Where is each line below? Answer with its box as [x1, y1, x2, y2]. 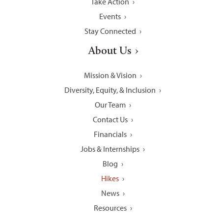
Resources [93, 202, 127, 213]
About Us [88, 43, 132, 57]
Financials [93, 129, 127, 139]
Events [99, 11, 121, 21]
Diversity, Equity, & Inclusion [64, 84, 156, 95]
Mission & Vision [83, 70, 137, 80]
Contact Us [92, 114, 128, 124]
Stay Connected [84, 26, 136, 36]
